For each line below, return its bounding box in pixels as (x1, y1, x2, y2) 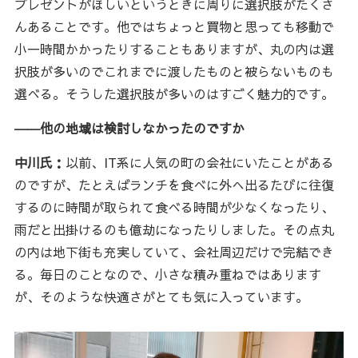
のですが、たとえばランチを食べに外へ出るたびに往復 (14, 175, 334, 193)
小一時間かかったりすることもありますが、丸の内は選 (14, 39, 334, 58)
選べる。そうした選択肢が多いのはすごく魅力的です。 (14, 84, 334, 102)
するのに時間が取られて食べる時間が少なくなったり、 (14, 197, 334, 216)
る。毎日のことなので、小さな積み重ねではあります (14, 265, 321, 283)
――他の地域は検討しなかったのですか (14, 118, 245, 137)
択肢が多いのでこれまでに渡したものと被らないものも (14, 62, 334, 80)
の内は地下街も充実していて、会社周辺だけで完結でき (14, 242, 334, 261)
